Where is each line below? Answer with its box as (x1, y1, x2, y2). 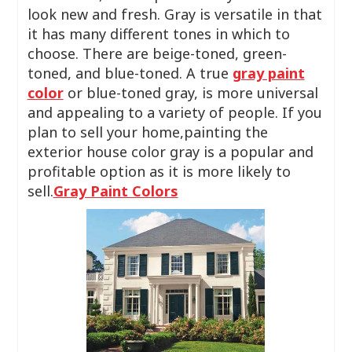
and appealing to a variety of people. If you (27, 103, 322, 122)
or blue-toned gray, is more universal (63, 83, 318, 102)
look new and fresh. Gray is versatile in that (27, 5, 322, 24)
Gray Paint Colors (53, 181, 178, 200)
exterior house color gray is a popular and (27, 142, 313, 161)
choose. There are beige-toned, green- (27, 44, 287, 63)
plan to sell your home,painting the (27, 123, 268, 141)
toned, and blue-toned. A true (27, 64, 233, 82)
